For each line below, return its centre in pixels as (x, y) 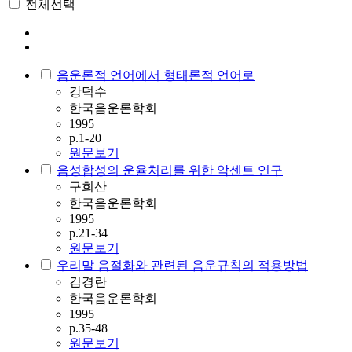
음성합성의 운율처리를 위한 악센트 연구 (170, 170)
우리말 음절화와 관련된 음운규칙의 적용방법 (182, 265)
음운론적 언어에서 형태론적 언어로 (156, 75)
